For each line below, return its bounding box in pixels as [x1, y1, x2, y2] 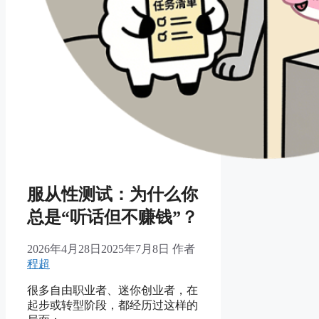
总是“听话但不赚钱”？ [27, 207, 198, 226]
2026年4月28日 [27, 243, 101, 256]
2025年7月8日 [101, 243, 169, 256]
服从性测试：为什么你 [27, 184, 198, 204]
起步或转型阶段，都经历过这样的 [27, 299, 198, 312]
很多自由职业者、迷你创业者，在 [27, 284, 198, 297]
